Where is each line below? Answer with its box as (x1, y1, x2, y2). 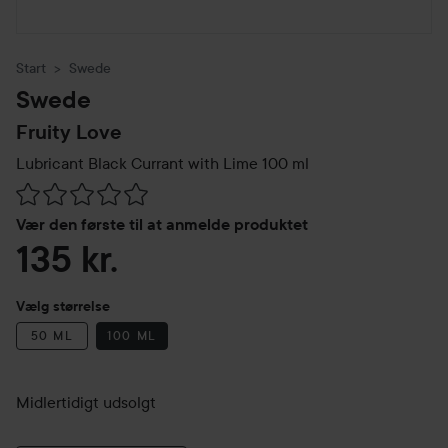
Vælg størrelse (16, 298, 110, 314)
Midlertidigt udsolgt (16, 392, 156, 412)
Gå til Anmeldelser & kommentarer (15, 184, 257, 204)
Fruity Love (16, 120, 122, 144)
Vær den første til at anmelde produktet (16, 215, 308, 234)
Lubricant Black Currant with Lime (16, 153, 258, 173)
